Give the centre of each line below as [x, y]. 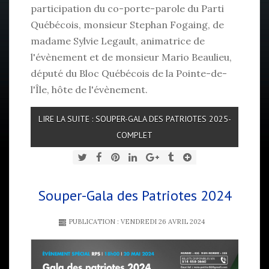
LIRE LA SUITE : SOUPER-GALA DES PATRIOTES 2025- [134, 119]
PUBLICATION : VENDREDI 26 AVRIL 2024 [136, 222]
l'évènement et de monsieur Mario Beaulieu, [131, 57]
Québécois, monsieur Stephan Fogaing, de [127, 25]
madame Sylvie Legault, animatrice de [118, 41]
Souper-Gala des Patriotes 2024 [134, 196]
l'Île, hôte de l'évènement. [89, 90]
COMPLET [134, 135]
